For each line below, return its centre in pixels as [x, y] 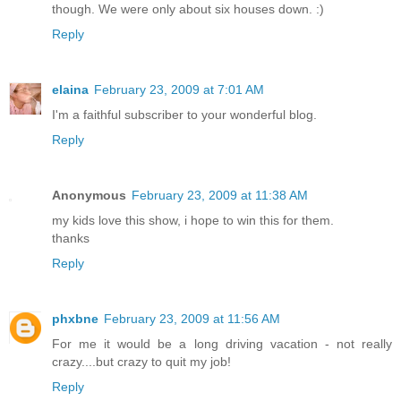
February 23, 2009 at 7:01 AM [179, 89]
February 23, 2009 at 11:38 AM [220, 195]
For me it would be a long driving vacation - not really [222, 343]
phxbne [75, 318]
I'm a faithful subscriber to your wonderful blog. [184, 114]
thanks [71, 238]
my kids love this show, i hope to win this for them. [193, 220]
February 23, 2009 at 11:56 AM [192, 318]
